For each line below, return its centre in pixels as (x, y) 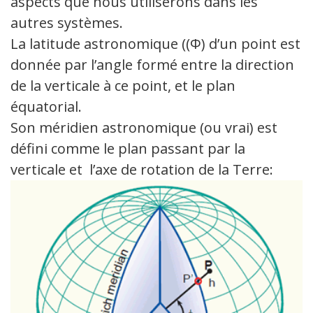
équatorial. (46, 107)
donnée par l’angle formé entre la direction (152, 65)
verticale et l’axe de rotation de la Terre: (142, 170)
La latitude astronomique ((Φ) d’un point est (155, 44)
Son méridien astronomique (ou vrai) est (144, 128)
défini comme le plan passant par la (128, 149)
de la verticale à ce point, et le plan (123, 86)
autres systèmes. (67, 23)
